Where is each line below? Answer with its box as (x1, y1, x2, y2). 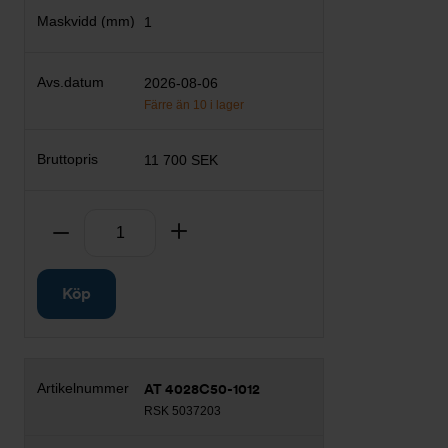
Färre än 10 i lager (144, 98, 245, 112)
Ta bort (69, 223, 121, 242)
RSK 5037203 (144, 404, 222, 418)
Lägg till (187, 223, 247, 242)
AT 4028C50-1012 (144, 381, 261, 397)
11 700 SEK (144, 152, 219, 168)
